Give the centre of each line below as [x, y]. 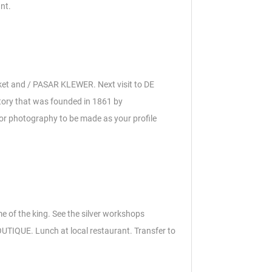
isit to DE [138, 85]
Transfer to [155, 231]
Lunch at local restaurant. [85, 231]
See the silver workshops [98, 214]
